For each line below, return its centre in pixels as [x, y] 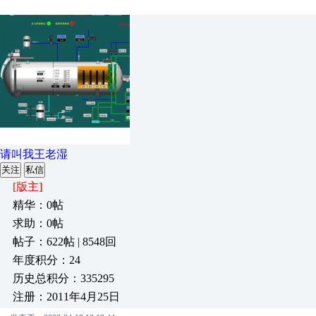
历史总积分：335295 [63, 278]
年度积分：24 [47, 260]
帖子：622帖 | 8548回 [65, 242]
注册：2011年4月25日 [66, 297]
